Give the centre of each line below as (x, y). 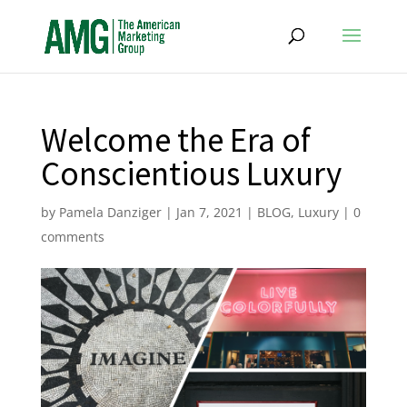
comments (72, 237)
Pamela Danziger (110, 212)
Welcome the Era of (175, 140)
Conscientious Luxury (191, 174)
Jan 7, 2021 (209, 212)
